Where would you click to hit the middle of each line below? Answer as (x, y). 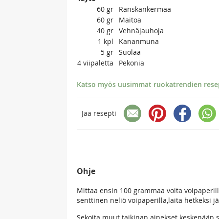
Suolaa (130, 52)
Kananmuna (139, 41)
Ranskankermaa (145, 9)
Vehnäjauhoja (141, 30)
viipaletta (98, 63)
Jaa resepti (99, 113)
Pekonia (131, 63)
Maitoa (130, 20)
